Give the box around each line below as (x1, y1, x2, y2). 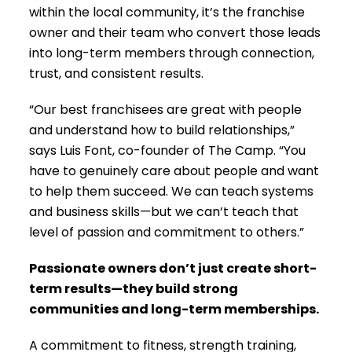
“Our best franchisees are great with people (29, 100, 302, 119)
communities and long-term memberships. (29, 299, 320, 318)
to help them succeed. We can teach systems (29, 181, 314, 200)
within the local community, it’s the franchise (29, 2, 306, 21)
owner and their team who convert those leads (29, 23, 321, 42)
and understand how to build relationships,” (29, 120, 295, 139)
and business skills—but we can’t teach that (29, 202, 299, 221)
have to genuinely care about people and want (29, 161, 320, 180)
